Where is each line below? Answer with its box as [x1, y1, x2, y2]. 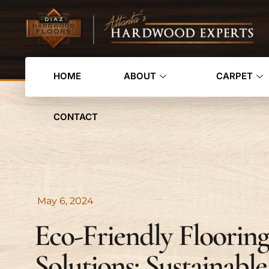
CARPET [216, 70, 253, 82]
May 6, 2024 [37, 195, 94, 207]
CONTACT [53, 111, 98, 123]
